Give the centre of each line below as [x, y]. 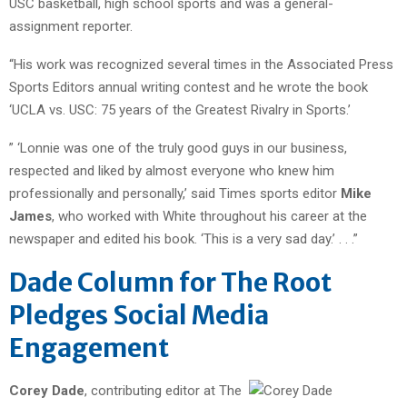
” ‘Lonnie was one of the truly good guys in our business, [178, 148]
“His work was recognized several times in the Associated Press [201, 64]
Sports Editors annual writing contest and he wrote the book [189, 87]
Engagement [89, 347]
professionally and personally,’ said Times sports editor [175, 193]
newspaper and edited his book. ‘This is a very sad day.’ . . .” [184, 238]
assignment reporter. [71, 26]
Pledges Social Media [139, 315]
